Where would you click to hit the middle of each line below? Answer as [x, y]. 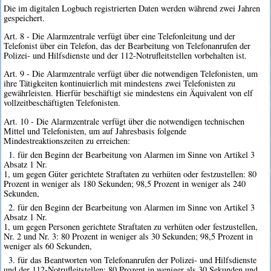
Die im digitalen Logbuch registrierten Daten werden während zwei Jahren [132, 8]
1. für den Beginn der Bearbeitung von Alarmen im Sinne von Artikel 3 [131, 154]
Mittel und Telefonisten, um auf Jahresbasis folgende [95, 131]
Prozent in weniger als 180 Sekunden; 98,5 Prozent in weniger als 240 [125, 183]
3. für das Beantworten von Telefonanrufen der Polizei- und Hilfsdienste [132, 260]
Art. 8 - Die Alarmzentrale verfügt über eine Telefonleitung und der [120, 36]
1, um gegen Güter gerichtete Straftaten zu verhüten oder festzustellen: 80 [130, 174]
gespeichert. [24, 18]
